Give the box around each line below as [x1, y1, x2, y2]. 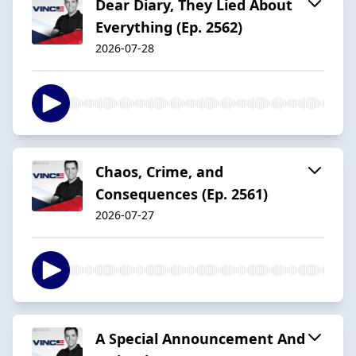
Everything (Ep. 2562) [95, 17, 242, 37]
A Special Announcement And [95, 328, 305, 348]
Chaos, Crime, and [95, 161, 223, 181]
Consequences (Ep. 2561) [95, 184, 268, 203]
